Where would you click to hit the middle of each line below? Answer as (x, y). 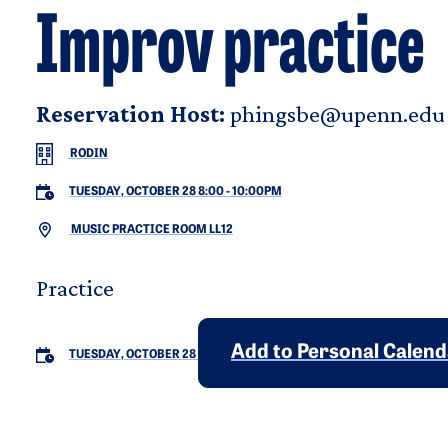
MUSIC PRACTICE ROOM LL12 (151, 230)
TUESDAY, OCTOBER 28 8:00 (146, 192)
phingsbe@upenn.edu (337, 114)
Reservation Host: (130, 114)
